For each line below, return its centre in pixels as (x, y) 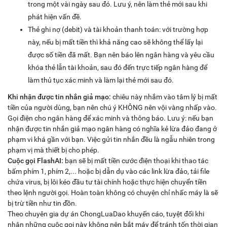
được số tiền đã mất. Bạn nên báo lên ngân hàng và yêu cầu (121, 55)
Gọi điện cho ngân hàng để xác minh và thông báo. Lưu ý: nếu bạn (110, 118)
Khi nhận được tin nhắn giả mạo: (60, 97)
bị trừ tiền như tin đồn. (43, 203)
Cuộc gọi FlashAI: (35, 161)
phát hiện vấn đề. (55, 17)
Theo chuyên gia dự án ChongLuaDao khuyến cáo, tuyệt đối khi (106, 214)
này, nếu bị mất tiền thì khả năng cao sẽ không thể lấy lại (115, 42)
